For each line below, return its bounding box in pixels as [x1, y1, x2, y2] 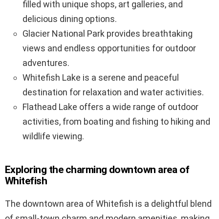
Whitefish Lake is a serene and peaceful [22, 72, 179, 83]
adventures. [22, 58, 69, 68]
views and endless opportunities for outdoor [22, 43, 196, 54]
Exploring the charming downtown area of [5, 164, 190, 176]
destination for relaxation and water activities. [22, 87, 204, 98]
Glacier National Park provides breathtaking [22, 28, 193, 39]
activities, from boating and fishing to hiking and [22, 116, 210, 127]
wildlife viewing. [22, 131, 84, 142]
